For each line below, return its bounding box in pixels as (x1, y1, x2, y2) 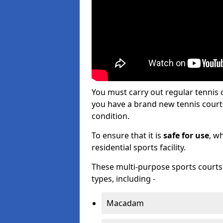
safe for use (163, 130, 209, 141)
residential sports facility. (92, 142, 186, 153)
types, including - (92, 173, 155, 184)
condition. (92, 111, 129, 121)
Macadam (107, 198, 144, 209)
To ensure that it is (92, 130, 163, 141)
